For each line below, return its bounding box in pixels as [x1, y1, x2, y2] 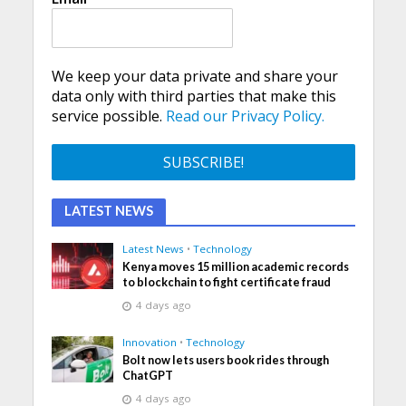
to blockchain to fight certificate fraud [122, 275, 332, 289]
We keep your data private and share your [51, 65, 338, 86]
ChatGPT [122, 368, 174, 382]
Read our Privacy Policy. [165, 105, 324, 126]
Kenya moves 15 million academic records [122, 259, 350, 274]
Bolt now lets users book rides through [122, 353, 330, 367]
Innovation [122, 334, 178, 349]
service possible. [51, 105, 166, 126]
